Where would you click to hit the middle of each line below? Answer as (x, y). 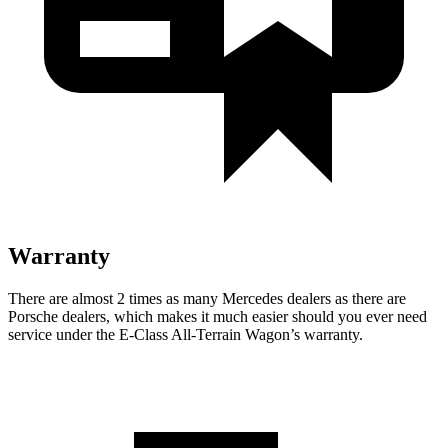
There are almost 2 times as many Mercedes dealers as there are (207, 298)
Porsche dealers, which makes (102, 316)
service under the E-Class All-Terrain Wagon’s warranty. (185, 334)
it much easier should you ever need (312, 316)
